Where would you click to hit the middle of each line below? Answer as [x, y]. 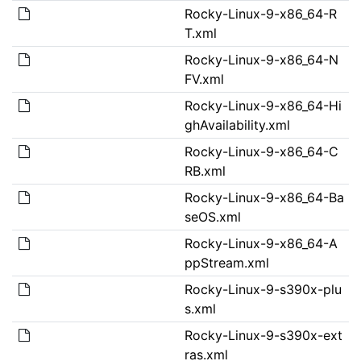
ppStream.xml [226, 262]
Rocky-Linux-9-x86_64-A [261, 243]
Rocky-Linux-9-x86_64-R [260, 13]
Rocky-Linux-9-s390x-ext [263, 335]
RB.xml [205, 170]
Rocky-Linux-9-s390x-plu [263, 289]
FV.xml [204, 79]
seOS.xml [212, 216]
